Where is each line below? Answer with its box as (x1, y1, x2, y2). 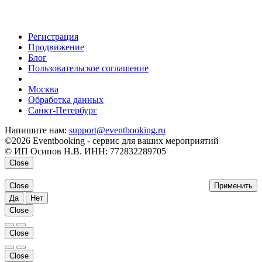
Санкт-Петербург (28, 105, 97, 116)
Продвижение (28, 42, 84, 53)
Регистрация (28, 32, 78, 42)
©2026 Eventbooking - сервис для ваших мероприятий (5, 136, 219, 146)
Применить (214, 181, 253, 191)
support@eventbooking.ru (69, 125, 166, 136)
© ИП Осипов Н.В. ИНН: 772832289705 (5, 146, 166, 157)
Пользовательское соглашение (28, 63, 149, 74)
